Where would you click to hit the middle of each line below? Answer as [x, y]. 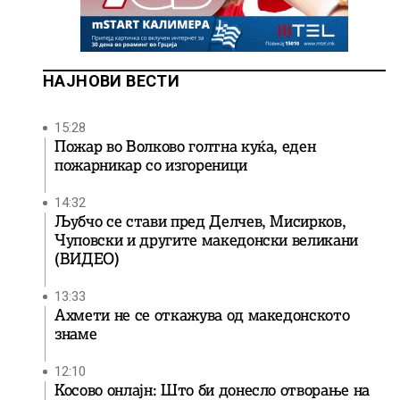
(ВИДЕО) [87, 259]
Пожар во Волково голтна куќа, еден [185, 146]
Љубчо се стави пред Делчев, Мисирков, [200, 221]
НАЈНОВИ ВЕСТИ [112, 81]
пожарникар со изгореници [151, 165]
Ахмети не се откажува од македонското [202, 315]
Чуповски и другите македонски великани [207, 240]
